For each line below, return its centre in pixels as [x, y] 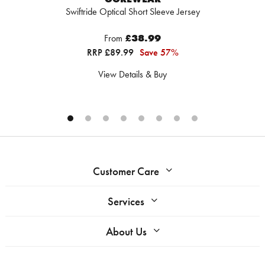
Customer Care [126, 172]
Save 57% [159, 53]
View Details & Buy [132, 75]
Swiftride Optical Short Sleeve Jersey [132, 12]
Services [126, 202]
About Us [126, 232]
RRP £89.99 [111, 53]
